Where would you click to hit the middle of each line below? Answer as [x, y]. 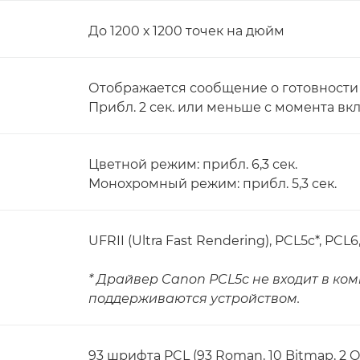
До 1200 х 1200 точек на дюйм [186, 31]
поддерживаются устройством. [194, 299]
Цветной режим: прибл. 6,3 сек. [193, 164]
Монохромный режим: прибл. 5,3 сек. [213, 184]
